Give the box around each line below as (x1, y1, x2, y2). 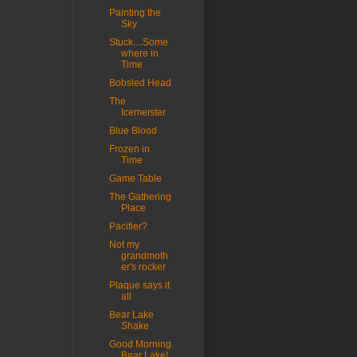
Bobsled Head (108, 77, 171, 89)
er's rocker (120, 261, 166, 273)
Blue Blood (108, 125, 157, 137)
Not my (108, 239, 139, 251)
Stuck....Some (108, 37, 168, 49)
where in (120, 48, 159, 60)
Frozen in (108, 143, 150, 155)
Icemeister (120, 107, 166, 119)
